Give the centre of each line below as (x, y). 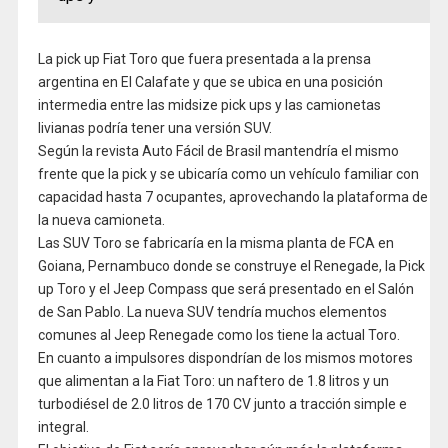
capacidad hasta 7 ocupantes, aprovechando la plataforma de (232, 197)
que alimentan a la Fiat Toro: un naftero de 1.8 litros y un (213, 381)
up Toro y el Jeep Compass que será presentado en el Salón (225, 289)
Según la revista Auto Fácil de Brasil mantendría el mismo (218, 151)
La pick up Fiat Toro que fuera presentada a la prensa (204, 59)
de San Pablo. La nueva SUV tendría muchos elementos (212, 312)
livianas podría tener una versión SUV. (154, 128)
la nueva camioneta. (101, 220)
